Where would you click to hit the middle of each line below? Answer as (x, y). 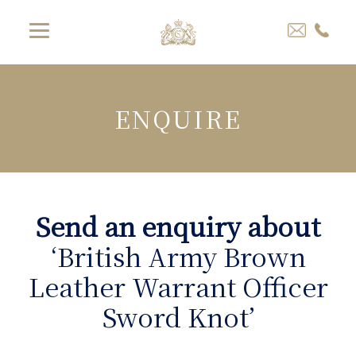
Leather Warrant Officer (178, 286)
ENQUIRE (178, 118)
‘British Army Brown (178, 256)
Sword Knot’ (178, 317)
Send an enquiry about (178, 226)
